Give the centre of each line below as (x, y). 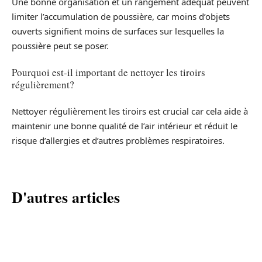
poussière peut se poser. (60, 45)
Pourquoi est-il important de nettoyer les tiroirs (108, 73)
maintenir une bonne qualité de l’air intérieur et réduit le (125, 125)
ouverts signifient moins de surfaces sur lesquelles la (118, 31)
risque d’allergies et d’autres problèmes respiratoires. (118, 140)
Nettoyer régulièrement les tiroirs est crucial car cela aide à (130, 111)
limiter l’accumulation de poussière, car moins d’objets (121, 16)
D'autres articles (66, 197)
